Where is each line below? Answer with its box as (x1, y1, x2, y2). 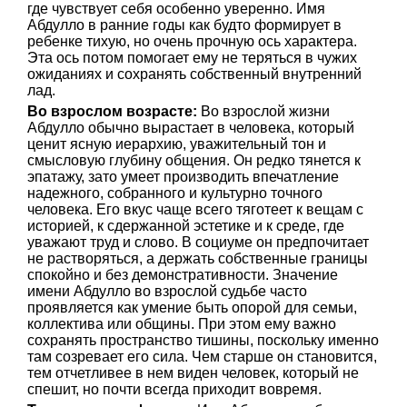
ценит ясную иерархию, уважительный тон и (27, 136, 326, 152)
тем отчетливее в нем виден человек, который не (27, 365, 359, 381)
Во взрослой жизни (197, 104, 330, 119)
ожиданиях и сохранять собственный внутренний (27, 66, 362, 82)
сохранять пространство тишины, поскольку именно (27, 333, 379, 348)
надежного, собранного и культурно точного (27, 185, 323, 201)
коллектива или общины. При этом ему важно (27, 316, 336, 332)
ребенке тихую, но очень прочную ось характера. (27, 34, 357, 49)
